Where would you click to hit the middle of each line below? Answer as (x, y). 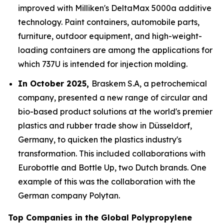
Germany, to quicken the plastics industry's (100, 139)
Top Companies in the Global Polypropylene (100, 217)
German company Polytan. (69, 195)
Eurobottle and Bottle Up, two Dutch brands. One (112, 167)
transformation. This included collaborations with (112, 153)
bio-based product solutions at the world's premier (115, 111)
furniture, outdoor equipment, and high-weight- (110, 36)
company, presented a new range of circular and (113, 97)
